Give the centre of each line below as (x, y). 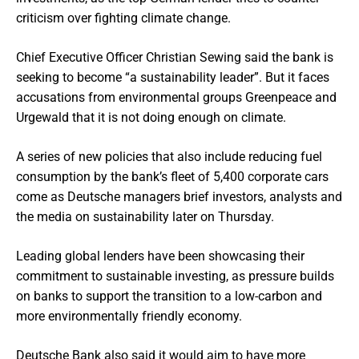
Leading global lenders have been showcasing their (160, 256)
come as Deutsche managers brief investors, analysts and (179, 197)
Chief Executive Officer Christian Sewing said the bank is (175, 57)
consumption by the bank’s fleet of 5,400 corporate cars (172, 177)
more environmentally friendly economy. (129, 316)
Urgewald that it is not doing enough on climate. (151, 117)
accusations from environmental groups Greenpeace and (176, 97)
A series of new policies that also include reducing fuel (169, 157)
